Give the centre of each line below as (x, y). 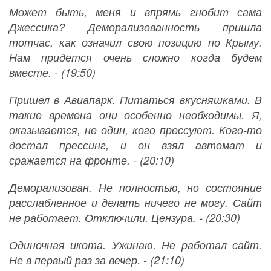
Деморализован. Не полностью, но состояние (135, 188)
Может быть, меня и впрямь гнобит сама (135, 12)
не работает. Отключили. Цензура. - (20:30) (125, 218)
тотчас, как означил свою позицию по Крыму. (135, 42)
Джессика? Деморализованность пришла (135, 27)
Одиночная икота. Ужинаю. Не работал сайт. (135, 245)
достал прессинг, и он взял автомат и (135, 145)
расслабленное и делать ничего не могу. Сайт (135, 203)
